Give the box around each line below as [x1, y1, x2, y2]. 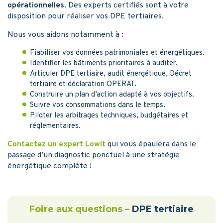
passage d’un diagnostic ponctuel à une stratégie [7, 150, 180, 160]
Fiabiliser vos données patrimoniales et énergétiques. [30, 48, 205, 58]
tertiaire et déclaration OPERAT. [30, 79, 136, 89]
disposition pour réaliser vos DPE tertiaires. [7, 11, 164, 21]
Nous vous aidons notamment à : [7, 29, 123, 40]
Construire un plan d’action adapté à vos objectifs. [30, 90, 194, 100]
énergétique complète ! [7, 161, 92, 171]
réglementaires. [30, 121, 81, 131]
